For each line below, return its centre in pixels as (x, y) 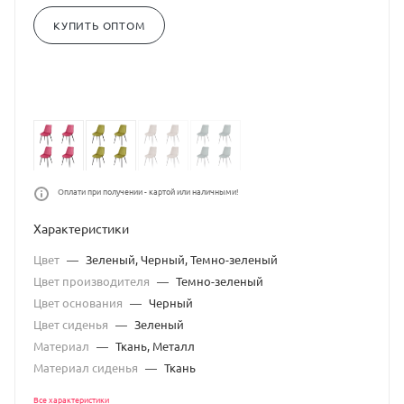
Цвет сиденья (72, 324)
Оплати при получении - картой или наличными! (148, 191)
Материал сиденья (87, 367)
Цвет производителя (93, 280)
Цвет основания (79, 302)
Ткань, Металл (155, 345)
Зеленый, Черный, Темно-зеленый (182, 259)
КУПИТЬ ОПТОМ (99, 25)
